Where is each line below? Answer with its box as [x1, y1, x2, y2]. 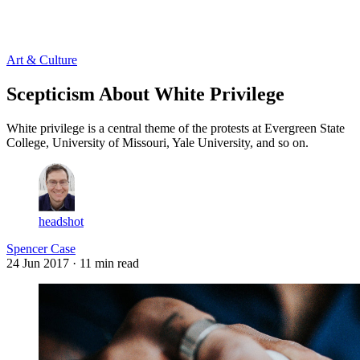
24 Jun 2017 [6, 256, 69, 270]
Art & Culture [6, 52, 77, 67]
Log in [7, 24, 41, 39]
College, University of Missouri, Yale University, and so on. [6, 135, 309, 149]
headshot [39, 214, 84, 228]
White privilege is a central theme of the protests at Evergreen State [6, 121, 345, 135]
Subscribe [46, 24, 96, 39]
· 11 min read [72, 256, 139, 270]
